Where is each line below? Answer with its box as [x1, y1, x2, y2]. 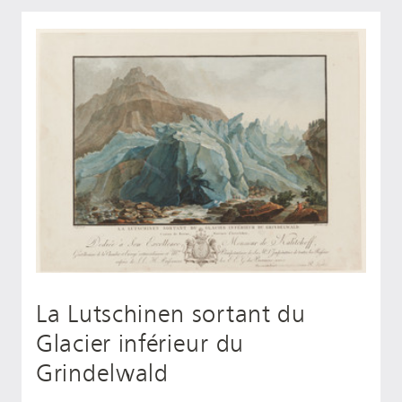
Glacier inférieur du [36, 328, 244, 358]
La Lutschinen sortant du [36, 299, 306, 328]
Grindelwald [36, 358, 169, 388]
